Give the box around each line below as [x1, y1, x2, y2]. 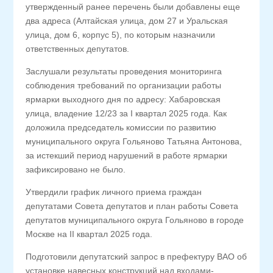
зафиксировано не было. [26, 165, 126, 174]
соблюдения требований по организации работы [26, 80, 222, 90]
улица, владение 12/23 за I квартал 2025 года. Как [26, 108, 227, 118]
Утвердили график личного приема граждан [26, 187, 202, 197]
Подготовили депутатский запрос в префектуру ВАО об [26, 252, 247, 261]
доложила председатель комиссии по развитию [26, 122, 217, 132]
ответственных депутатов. [26, 44, 130, 54]
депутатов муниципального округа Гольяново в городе [26, 215, 244, 225]
